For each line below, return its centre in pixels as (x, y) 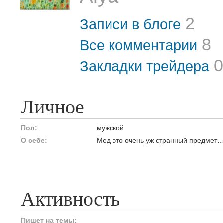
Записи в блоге (130, 24)
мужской (110, 128)
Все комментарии (138, 45)
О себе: (34, 140)
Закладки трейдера (144, 66)
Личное (53, 107)
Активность (70, 199)
